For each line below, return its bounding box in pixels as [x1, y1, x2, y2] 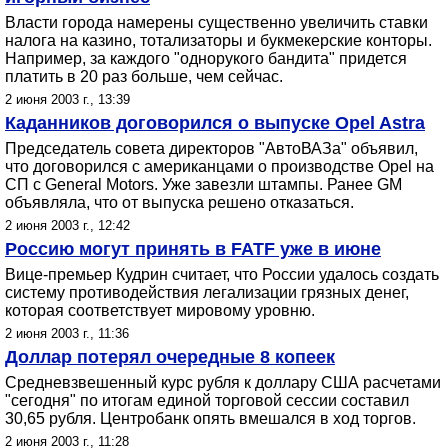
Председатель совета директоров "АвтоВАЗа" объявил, [5, 140, 418, 157]
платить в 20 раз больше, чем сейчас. [5, 68, 283, 85]
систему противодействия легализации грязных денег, [5, 284, 409, 301]
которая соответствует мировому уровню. [5, 302, 315, 319]
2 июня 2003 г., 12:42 [5, 218, 130, 233]
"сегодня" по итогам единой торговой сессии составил [5, 392, 409, 409]
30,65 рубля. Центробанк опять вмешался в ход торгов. [5, 410, 416, 427]
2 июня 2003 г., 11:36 [5, 326, 129, 341]
